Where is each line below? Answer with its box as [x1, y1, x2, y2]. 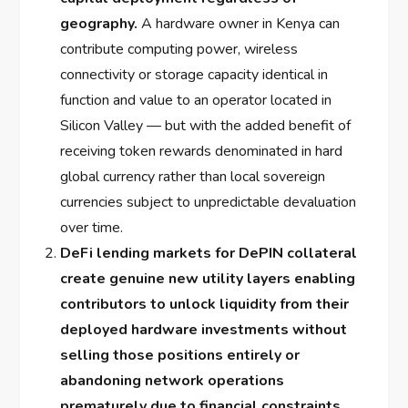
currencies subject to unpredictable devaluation [60, 192, 357, 213]
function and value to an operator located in [60, 90, 332, 111]
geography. [60, 14, 138, 35]
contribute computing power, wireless [60, 39, 299, 60]
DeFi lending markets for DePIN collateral [60, 243, 358, 264]
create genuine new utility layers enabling [60, 269, 356, 290]
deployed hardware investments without [60, 320, 348, 341]
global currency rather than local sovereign [60, 167, 326, 188]
